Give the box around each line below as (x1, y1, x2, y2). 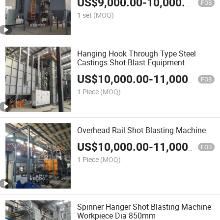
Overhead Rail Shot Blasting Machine (77, 125, 206, 136)
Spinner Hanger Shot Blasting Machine (77, 201, 212, 213)
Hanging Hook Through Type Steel (77, 48, 196, 59)
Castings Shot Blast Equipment (77, 56, 185, 68)
